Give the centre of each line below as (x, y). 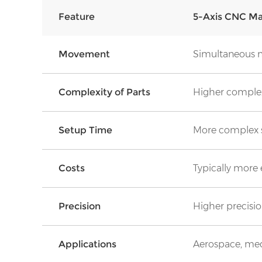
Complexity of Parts (104, 92)
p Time (96, 130)
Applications (87, 244)
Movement (84, 54)
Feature (77, 16)
